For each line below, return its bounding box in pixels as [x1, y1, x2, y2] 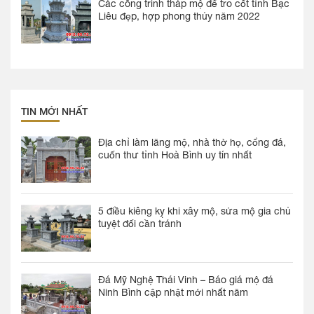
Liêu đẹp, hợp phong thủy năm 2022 [98, 11, 260, 22]
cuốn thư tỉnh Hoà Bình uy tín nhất [98, 149, 252, 161]
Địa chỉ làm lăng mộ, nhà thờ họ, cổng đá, [98, 137, 286, 149]
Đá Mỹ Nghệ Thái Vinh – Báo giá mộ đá [98, 274, 273, 286]
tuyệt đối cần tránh [98, 218, 182, 230]
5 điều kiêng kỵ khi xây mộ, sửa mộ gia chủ [98, 205, 291, 217]
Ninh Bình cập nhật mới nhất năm [98, 287, 248, 299]
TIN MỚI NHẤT [21, 105, 88, 118]
